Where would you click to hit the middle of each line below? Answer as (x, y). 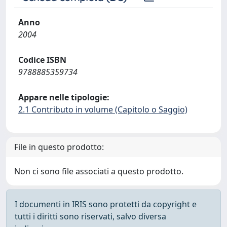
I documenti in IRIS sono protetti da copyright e (106, 204)
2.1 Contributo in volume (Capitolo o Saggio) (103, 109)
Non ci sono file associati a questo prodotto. (99, 171)
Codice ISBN (42, 60)
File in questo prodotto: (59, 147)
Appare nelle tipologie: (64, 97)
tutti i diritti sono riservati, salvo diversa (90, 216)
